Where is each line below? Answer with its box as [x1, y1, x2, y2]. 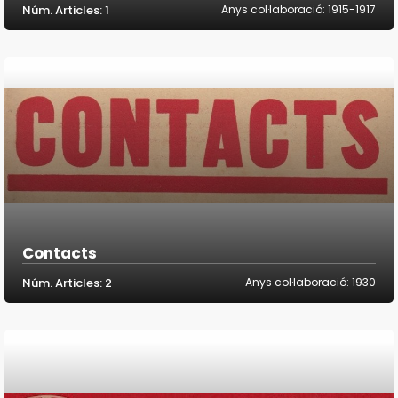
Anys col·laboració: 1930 [245, 275, 376, 291]
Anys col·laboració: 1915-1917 [221, 2, 376, 18]
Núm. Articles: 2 [22, 275, 112, 292]
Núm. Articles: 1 [22, 2, 109, 20]
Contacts [22, 243, 97, 265]
